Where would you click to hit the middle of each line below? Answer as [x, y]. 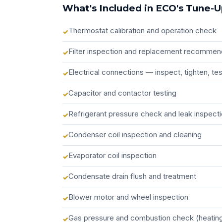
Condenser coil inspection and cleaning [135, 135]
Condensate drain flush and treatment [132, 176]
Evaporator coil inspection [112, 155]
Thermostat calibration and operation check [142, 30]
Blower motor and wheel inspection [128, 197]
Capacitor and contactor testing [122, 93]
